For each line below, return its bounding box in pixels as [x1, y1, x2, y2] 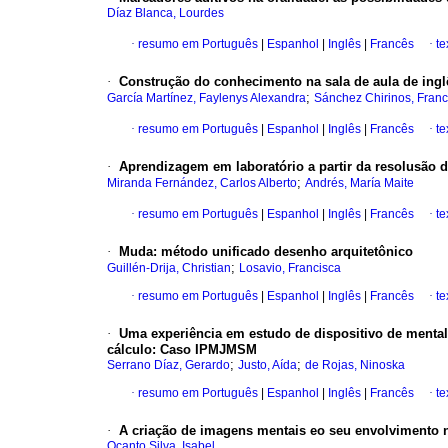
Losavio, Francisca [239, 261, 341, 276]
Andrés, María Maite [305, 176, 414, 191]
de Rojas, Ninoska [305, 358, 405, 373]
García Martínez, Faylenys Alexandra [107, 91, 306, 106]
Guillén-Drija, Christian [107, 261, 231, 276]
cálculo [107, 342, 152, 358]
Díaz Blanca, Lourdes [107, 6, 224, 21]
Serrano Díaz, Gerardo [107, 358, 230, 373]
